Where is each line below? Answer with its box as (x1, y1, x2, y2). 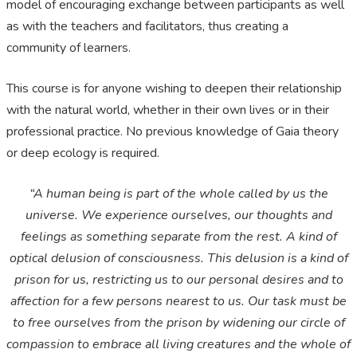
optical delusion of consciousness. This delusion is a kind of (9, 249, 348, 268)
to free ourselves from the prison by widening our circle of (12, 314, 345, 332)
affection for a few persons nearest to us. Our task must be (10, 292, 347, 311)
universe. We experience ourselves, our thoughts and (25, 206, 332, 225)
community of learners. (6, 39, 131, 57)
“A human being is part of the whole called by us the (29, 185, 328, 203)
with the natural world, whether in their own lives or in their (6, 101, 329, 120)
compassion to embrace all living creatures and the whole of (6, 335, 351, 354)
